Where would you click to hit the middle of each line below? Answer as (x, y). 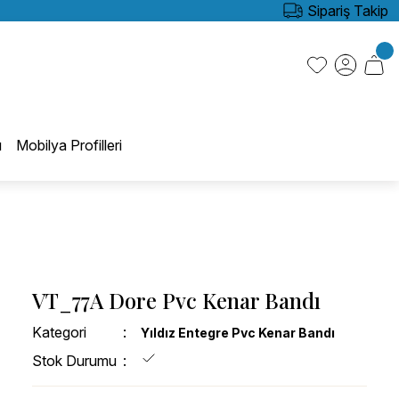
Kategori (59, 332)
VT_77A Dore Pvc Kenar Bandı (176, 300)
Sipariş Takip (348, 11)
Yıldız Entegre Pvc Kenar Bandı (237, 332)
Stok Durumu (74, 360)
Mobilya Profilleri (69, 145)
